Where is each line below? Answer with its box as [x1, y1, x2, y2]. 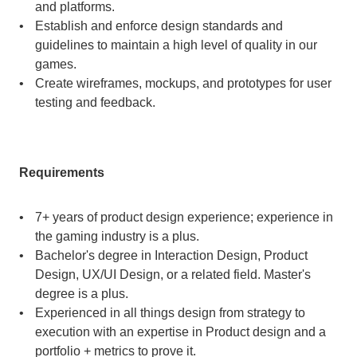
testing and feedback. [35, 96, 155, 109]
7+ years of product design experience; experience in [35, 210, 333, 224]
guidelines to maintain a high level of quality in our [35, 38, 317, 52]
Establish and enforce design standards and [35, 19, 283, 33]
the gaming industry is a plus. [35, 229, 199, 243]
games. [35, 57, 76, 71]
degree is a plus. [35, 287, 128, 300]
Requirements [19, 166, 104, 179]
